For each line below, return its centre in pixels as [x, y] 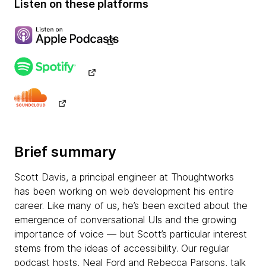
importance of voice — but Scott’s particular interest [131, 234]
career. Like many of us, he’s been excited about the [131, 205]
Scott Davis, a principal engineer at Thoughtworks [124, 177]
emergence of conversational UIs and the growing [125, 220]
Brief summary [65, 152]
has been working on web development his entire [124, 191]
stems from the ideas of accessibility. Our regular [122, 248]
